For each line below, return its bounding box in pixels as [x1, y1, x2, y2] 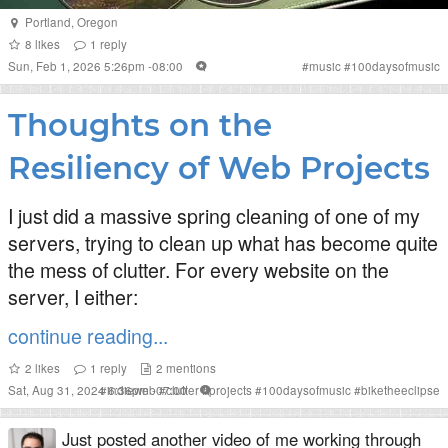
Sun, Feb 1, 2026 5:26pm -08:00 [8, 58, 186, 74]
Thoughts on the [8, 106, 272, 144]
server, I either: [8, 282, 138, 311]
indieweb [107, 382, 156, 398]
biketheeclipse [361, 382, 440, 398]
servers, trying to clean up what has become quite [8, 228, 438, 257]
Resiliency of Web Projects [8, 149, 430, 187]
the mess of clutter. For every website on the [8, 255, 389, 284]
